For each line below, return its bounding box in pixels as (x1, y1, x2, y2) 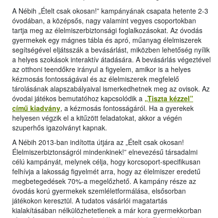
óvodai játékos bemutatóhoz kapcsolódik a (12, 93, 145, 104)
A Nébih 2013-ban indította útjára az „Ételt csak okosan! (12, 137, 184, 147)
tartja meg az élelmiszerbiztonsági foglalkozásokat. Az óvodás (12, 25, 202, 36)
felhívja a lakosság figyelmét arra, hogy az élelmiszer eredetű (12, 166, 200, 177)
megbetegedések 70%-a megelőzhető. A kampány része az (12, 176, 196, 186)
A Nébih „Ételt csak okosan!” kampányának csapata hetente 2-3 (12, 6, 208, 16)
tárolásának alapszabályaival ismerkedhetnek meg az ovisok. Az (12, 84, 210, 94)
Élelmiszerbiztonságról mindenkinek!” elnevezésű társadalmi (12, 147, 198, 157)
